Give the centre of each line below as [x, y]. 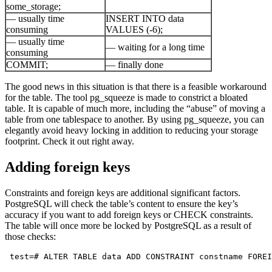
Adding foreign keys [67, 167]
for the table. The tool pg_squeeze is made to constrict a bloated [126, 97]
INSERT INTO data [145, 18]
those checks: [30, 236]
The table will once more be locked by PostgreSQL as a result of [128, 225]
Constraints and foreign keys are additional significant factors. [123, 192]
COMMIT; [27, 64]
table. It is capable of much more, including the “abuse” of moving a [135, 108]
